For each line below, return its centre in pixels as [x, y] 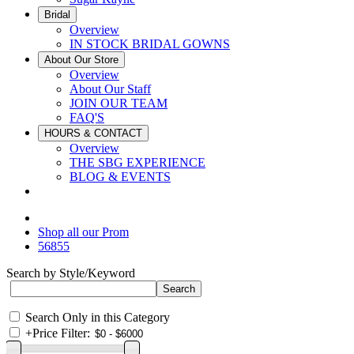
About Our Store [81, 60]
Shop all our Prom [83, 232]
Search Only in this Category [98, 317]
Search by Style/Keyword [71, 273]
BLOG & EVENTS [120, 177]
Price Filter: [61, 333]
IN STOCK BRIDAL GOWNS [150, 44]
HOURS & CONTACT [93, 133]
